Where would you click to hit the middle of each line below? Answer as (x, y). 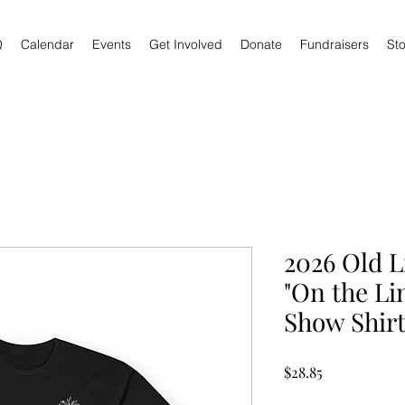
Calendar (47, 44)
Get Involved (185, 44)
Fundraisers (334, 44)
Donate (261, 44)
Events (111, 44)
